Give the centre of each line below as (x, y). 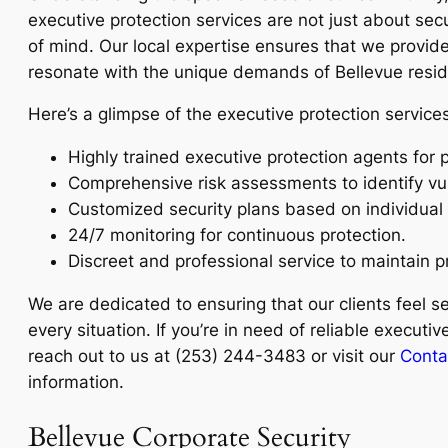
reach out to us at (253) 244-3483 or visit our (214, 355)
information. (76, 381)
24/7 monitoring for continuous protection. (237, 235)
